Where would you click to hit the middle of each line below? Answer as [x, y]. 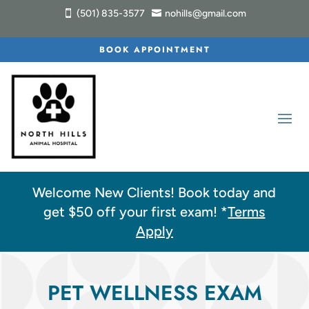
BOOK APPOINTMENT [154, 50]
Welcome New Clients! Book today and [154, 193]
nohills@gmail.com [205, 13]
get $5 [64, 212]
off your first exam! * [161, 212]
